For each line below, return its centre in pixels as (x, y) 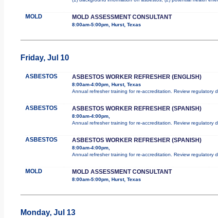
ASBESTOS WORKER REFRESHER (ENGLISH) (136, 77)
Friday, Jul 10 (45, 57)
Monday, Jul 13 (48, 212)
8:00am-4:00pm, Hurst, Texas (106, 84)
